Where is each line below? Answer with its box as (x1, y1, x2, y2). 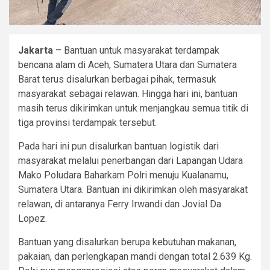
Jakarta (18, 44, 53, 56)
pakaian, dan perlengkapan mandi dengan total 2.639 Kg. (18, 250, 252, 262)
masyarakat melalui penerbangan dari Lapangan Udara (18, 154, 243, 166)
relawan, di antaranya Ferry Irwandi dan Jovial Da (18, 198, 221, 210)
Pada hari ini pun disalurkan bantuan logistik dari (18, 140, 219, 152)
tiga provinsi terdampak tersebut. (18, 116, 157, 128)
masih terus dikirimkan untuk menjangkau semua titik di (18, 102, 248, 114)
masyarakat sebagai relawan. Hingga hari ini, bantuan (18, 87, 237, 99)
